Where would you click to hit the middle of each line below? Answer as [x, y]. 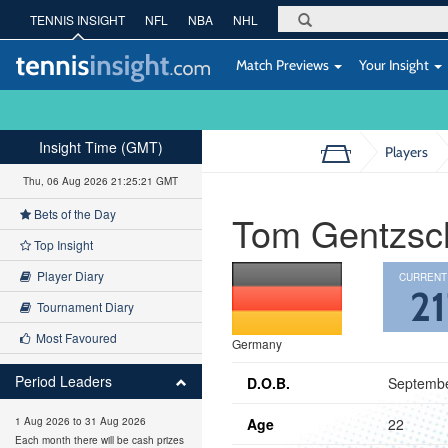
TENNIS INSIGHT [77, 19]
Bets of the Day [73, 213]
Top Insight [62, 244]
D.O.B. [268, 382]
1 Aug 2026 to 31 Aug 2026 [80, 421]
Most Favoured [73, 337]
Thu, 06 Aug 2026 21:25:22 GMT [101, 181]
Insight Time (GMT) [100, 147]
